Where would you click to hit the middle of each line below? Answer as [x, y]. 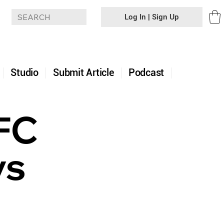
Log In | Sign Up [152, 17]
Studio [24, 72]
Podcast [146, 72]
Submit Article [83, 72]
